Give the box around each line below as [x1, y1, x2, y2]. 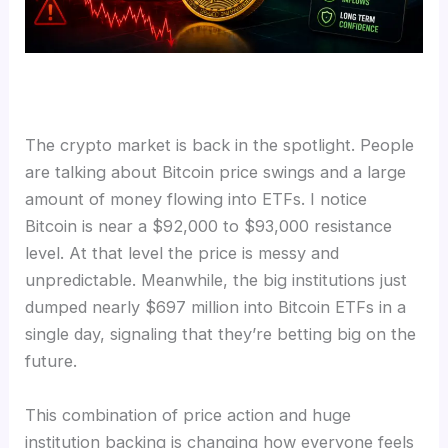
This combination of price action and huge [25, 404, 352, 425]
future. [25, 351, 78, 372]
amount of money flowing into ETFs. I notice [25, 189, 368, 210]
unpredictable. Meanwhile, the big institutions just [25, 270, 408, 291]
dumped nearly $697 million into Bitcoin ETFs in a [25, 297, 407, 318]
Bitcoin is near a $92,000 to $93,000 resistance [25, 216, 393, 237]
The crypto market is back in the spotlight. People [25, 135, 415, 156]
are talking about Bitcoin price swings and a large [25, 162, 407, 183]
